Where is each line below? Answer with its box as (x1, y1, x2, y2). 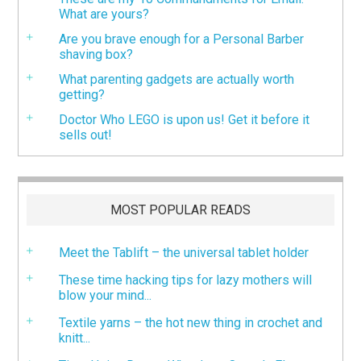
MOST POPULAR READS (110, 201, 251, 218)
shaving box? (59, 46, 134, 62)
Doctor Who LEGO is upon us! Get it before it (59, 111, 310, 127)
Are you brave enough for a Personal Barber (59, 31, 305, 47)
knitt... (59, 330, 91, 346)
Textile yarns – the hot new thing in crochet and (59, 314, 323, 330)
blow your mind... (59, 287, 152, 303)
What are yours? (59, 6, 150, 22)
